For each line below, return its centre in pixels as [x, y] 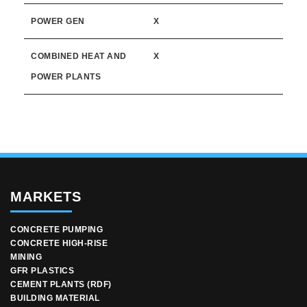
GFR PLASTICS [42, 271]
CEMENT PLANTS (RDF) [61, 285]
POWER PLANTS [66, 77]
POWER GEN [58, 22]
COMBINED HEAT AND [79, 57]
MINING [26, 257]
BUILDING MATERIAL [55, 298]
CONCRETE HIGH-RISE [59, 244]
